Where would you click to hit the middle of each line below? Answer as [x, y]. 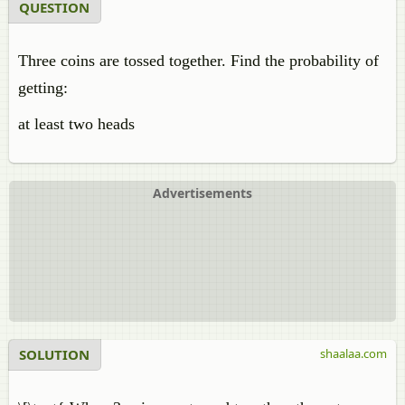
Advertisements [202, 193]
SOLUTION [54, 354]
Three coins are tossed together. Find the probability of [198, 61]
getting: [43, 88]
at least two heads [79, 124]
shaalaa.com [353, 353]
